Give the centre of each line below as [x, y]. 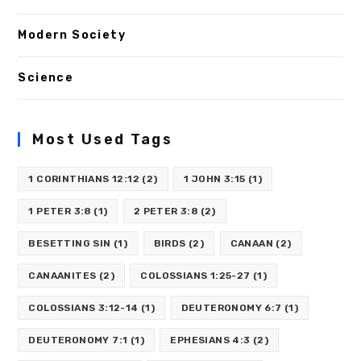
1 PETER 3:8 [60, 212]
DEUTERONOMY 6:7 [231, 308]
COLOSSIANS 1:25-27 [195, 276]
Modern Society [72, 35]
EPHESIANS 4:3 [210, 340]
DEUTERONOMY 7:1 [78, 340]
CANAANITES [62, 276]
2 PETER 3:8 [166, 212]
